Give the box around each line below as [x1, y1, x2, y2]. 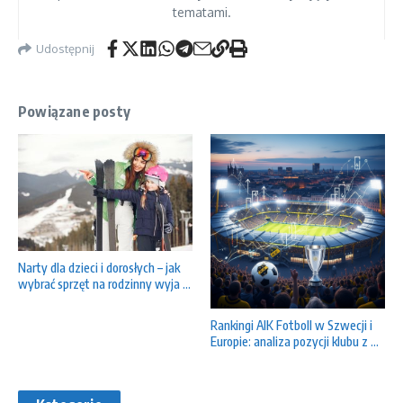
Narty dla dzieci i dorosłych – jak [18, 259, 180, 275]
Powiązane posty [18, 103, 130, 121]
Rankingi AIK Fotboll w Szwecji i [210, 318, 372, 334]
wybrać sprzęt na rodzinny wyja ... [18, 275, 191, 291]
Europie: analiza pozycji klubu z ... [210, 334, 379, 350]
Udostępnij [36, 40, 94, 56]
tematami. [172, 4, 231, 21]
